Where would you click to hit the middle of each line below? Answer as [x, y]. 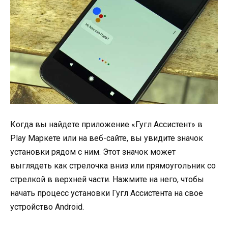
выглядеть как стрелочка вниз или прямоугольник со [113, 166]
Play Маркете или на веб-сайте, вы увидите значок [107, 138]
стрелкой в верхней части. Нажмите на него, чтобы [107, 180]
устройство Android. [47, 207]
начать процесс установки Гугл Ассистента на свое [107, 193]
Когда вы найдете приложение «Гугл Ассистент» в [106, 125]
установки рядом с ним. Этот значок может [93, 152]
